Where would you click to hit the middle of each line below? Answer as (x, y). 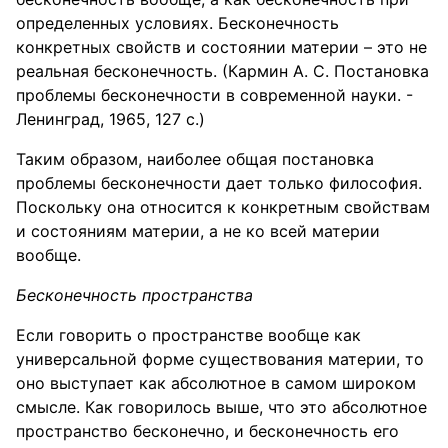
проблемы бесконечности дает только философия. (219, 183)
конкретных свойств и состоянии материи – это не (221, 47)
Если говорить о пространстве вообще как (188, 335)
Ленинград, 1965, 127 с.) (110, 119)
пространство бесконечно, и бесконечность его (207, 431)
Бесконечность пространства (134, 295)
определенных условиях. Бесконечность (177, 23)
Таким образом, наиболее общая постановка (195, 159)
